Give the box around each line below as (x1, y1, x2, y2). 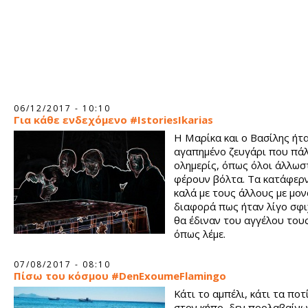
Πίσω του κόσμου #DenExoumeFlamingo (14, 269, 226, 283)
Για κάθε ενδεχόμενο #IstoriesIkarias (14, 113, 213, 126)
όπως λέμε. (174, 227, 225, 241)
